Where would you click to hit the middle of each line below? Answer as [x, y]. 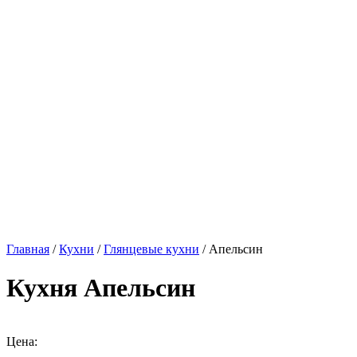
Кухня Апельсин [101, 288]
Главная [28, 249]
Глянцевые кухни [151, 249]
